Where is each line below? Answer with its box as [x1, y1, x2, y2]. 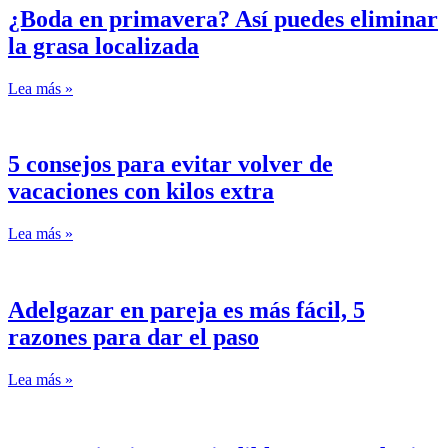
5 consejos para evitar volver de [8, 151, 333, 178]
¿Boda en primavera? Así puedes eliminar [8, 5, 438, 32]
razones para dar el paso [8, 324, 259, 351]
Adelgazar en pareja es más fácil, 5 [8, 297, 365, 324]
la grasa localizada [8, 32, 199, 59]
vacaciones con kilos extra [8, 178, 274, 205]
